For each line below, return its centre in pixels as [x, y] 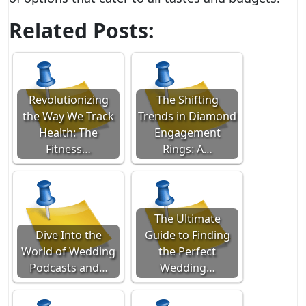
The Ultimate [187, 219]
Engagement [187, 133]
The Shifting [187, 100]
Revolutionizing [68, 100]
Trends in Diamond [187, 116]
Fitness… [68, 149]
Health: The [68, 133]
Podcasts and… [68, 268]
